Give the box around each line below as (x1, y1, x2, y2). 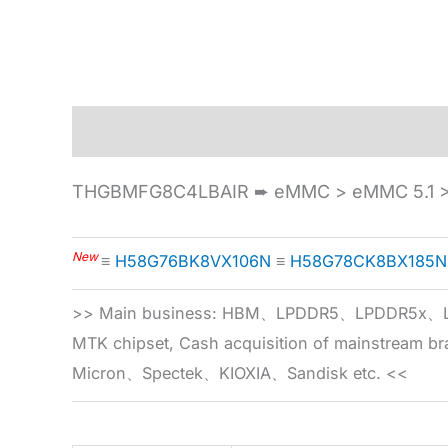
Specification (195, 121, 309, 143)
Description (72, 121, 172, 143)
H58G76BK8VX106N (115, 251, 271, 272)
